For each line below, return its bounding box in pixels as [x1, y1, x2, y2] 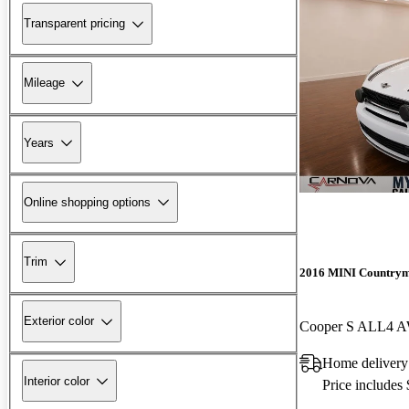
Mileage [24, 76, 65, 90]
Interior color [24, 373, 89, 388]
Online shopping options [24, 194, 151, 209]
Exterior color [24, 314, 94, 329]
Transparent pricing [24, 16, 125, 31]
